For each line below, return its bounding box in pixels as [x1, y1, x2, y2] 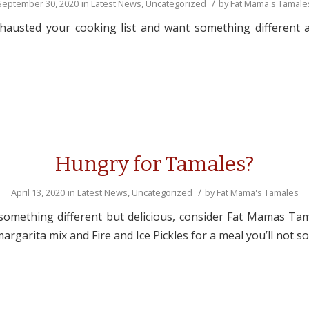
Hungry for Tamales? [55, 152, 254, 177]
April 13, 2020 [10, 186, 65, 199]
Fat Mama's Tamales [216, 186, 299, 199]
